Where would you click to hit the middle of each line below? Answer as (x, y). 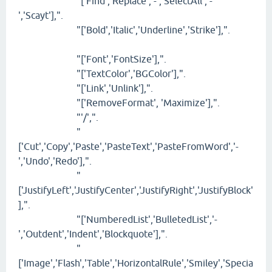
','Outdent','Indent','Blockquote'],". (93, 234)
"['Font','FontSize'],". (92, 59)
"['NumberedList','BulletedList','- (118, 219)
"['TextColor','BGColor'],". (102, 74)
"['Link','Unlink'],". (86, 88)
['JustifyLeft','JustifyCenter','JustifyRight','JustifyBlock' (136, 190)
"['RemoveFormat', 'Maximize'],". (119, 103)
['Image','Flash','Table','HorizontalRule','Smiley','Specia (136, 263)
